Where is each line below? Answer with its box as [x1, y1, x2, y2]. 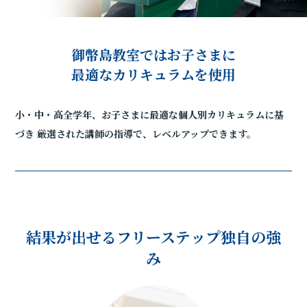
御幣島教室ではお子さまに [71, 45, 236, 65]
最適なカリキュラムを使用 [71, 64, 236, 85]
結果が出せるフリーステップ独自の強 [26, 226, 281, 248]
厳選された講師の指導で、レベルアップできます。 [34, 127, 257, 141]
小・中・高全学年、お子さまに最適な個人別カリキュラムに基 [15, 108, 284, 122]
